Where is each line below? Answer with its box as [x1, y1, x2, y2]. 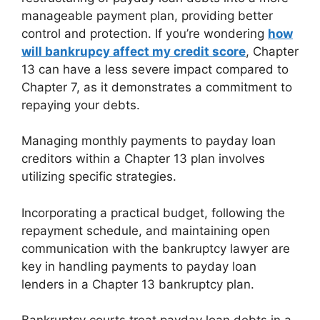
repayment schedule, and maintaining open [21, 223, 270, 238]
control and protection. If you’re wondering [21, 26, 268, 41]
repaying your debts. [21, 97, 140, 112]
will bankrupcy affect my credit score [21, 44, 246, 59]
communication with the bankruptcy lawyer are [21, 241, 290, 256]
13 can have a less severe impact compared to [21, 61, 289, 76]
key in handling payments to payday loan [21, 259, 256, 274]
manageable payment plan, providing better [21, 8, 273, 23]
